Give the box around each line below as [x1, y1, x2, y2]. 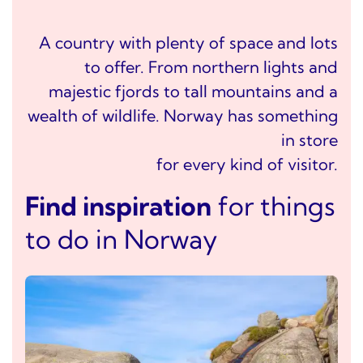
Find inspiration [25, 190, 211, 223]
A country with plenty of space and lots [39, 32, 338, 53]
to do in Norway [25, 223, 217, 256]
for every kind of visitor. [156, 154, 338, 175]
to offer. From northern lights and [84, 57, 338, 78]
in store [281, 130, 338, 151]
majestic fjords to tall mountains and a [49, 81, 338, 102]
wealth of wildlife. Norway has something [28, 105, 338, 126]
